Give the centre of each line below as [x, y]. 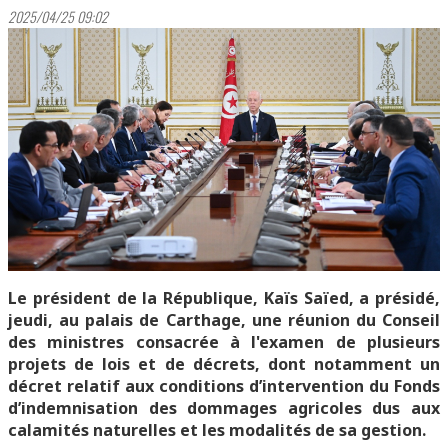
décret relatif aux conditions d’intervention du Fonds [224, 386]
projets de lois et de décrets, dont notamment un [224, 364]
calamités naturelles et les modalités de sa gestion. [217, 430]
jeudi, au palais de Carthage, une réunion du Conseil [224, 320]
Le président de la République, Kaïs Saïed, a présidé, [224, 298]
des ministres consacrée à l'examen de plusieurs [224, 342]
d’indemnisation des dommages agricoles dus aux [224, 408]
